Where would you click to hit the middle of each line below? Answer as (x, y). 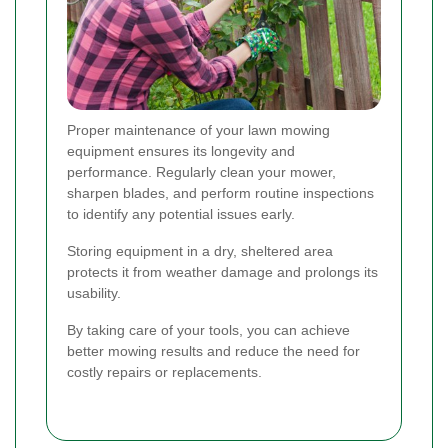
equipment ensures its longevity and (181, 150)
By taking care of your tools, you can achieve (208, 329)
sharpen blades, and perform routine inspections (220, 192)
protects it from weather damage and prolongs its (222, 271)
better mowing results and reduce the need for (213, 350)
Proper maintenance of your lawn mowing (198, 129)
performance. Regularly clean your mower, (201, 171)
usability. (94, 292)
